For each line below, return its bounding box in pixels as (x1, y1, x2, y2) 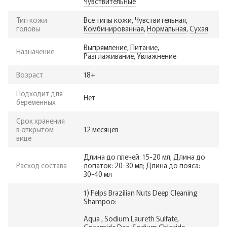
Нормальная (147, 23, 186, 33)
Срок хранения (16, 115, 65, 126)
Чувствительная (135, 14, 186, 25)
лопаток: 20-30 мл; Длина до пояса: (84, 160, 200, 170)
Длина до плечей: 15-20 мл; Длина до (84, 151, 205, 162)
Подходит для (16, 88, 63, 98)
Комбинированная (84, 23, 144, 33)
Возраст (16, 69, 43, 80)
